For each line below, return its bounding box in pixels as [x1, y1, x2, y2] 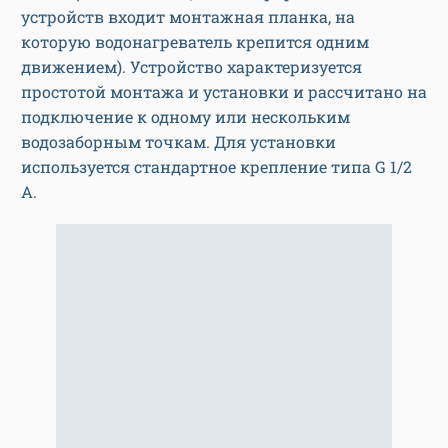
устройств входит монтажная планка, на [21, 6, 355, 28]
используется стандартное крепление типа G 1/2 [21, 156, 412, 178]
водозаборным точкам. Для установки [21, 131, 336, 153]
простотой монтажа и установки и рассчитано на [21, 81, 427, 103]
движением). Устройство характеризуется [21, 56, 362, 78]
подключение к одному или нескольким [21, 106, 350, 128]
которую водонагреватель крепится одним [21, 31, 369, 53]
